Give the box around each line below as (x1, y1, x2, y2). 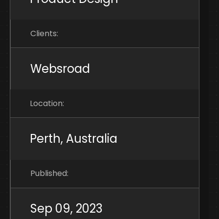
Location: (30, 97, 64, 109)
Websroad (30, 60, 90, 77)
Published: (30, 168, 68, 179)
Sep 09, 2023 (30, 200, 103, 217)
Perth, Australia (30, 131, 117, 147)
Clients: (30, 27, 58, 39)
